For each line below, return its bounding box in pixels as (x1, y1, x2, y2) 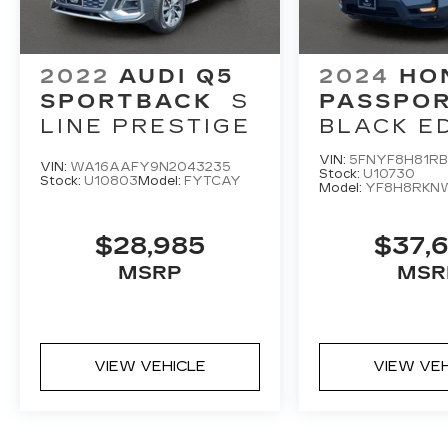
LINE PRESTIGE (40, 113, 251, 138)
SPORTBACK (40, 88, 213, 113)
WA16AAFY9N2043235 (70, 159, 231, 174)
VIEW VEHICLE (94, 357, 207, 375)
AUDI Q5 (119, 63, 235, 88)
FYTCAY (184, 173, 241, 188)
